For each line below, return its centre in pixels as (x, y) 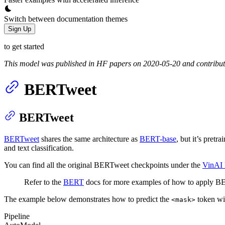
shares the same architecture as (89, 139)
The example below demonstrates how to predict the (88, 199)
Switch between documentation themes (66, 19)
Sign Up (20, 29)
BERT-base (158, 139)
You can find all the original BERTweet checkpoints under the (103, 165)
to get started (24, 46)
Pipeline (17, 216)
